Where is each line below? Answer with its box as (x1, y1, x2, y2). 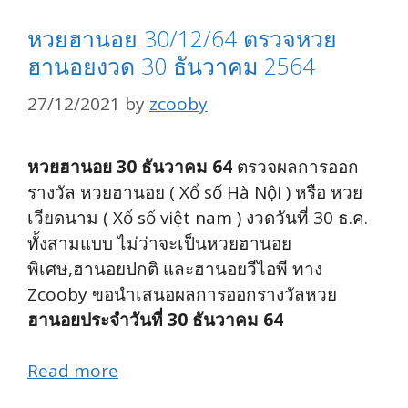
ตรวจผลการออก (232, 154, 359, 178)
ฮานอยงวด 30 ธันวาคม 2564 (27, 50, 315, 82)
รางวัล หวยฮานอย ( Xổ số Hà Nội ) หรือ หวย (27, 179, 362, 204)
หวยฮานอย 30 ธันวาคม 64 (27, 154, 232, 178)
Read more (27, 359, 118, 383)
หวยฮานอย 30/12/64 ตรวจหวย (27, 23, 337, 55)
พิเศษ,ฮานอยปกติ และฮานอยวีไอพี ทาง (27, 256, 322, 280)
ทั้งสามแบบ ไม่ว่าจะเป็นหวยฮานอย (27, 230, 291, 255)
